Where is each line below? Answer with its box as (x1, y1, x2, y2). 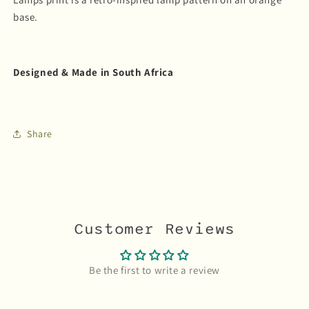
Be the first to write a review (89, 263, 220, 277)
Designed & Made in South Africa (13, 66, 174, 79)
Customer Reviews (74, 219, 235, 239)
